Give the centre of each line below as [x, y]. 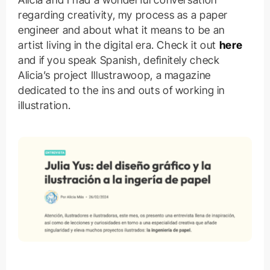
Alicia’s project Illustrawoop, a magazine [114, 75]
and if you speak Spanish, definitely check [119, 60]
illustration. [44, 105]
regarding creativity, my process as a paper [123, 14]
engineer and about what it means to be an [121, 30]
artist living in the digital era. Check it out [118, 45]
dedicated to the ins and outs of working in [121, 90]
